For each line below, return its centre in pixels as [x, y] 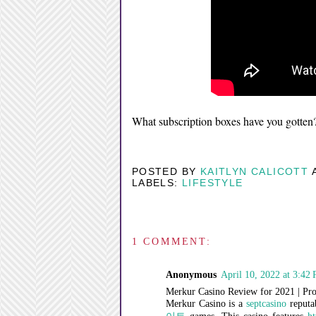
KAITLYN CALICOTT [254, 171]
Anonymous [191, 275]
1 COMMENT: [171, 242]
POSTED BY [166, 171]
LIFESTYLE [212, 182]
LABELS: [157, 182]
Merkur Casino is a [206, 304]
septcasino [267, 304]
